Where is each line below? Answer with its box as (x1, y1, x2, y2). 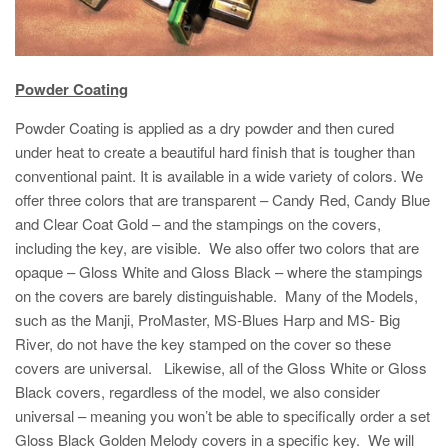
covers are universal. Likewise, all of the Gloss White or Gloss (15, 357, 427, 379)
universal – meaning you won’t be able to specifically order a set (15, 405, 430, 427)
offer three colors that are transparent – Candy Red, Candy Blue (15, 189, 430, 211)
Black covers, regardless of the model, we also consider (15, 381, 380, 403)
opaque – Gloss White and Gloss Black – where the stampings (15, 261, 423, 283)
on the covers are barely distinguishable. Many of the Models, (15, 285, 418, 307)
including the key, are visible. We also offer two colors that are (15, 237, 419, 259)
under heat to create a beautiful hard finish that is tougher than (15, 141, 415, 163)
